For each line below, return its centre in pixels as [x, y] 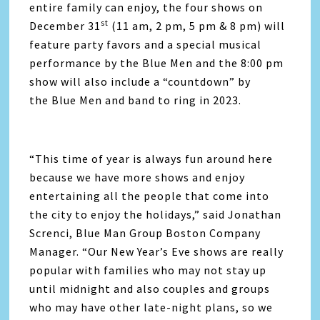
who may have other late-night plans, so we [151, 307]
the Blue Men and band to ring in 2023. [136, 100]
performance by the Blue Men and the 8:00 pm [157, 62]
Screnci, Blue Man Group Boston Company [145, 232]
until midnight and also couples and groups [150, 288]
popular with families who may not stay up [148, 270]
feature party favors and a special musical [146, 44]
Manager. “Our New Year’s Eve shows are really [157, 251]
